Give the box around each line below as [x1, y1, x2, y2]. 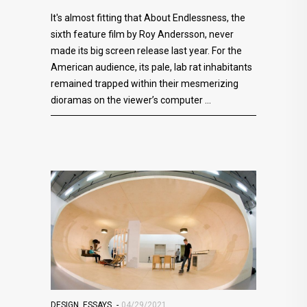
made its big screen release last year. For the [51, 45, 242, 56]
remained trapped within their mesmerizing [51, 77, 238, 89]
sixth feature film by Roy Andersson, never [51, 28, 234, 40]
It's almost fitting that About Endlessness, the [51, 12, 245, 23]
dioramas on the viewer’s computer [51, 94, 205, 106]
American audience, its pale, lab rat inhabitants [51, 61, 252, 73]
